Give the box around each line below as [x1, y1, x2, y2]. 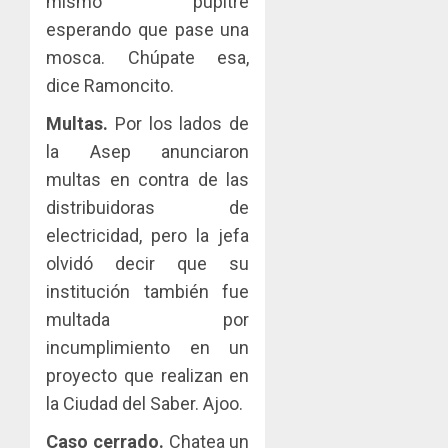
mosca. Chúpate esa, [46, 46, 250, 68]
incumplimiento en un [46, 336, 250, 358]
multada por [46, 308, 250, 330]
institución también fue [46, 280, 250, 302]
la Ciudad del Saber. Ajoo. [46, 392, 243, 414]
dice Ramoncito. [46, 74, 174, 96]
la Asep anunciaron [46, 140, 250, 162]
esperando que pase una [46, 18, 250, 40]
